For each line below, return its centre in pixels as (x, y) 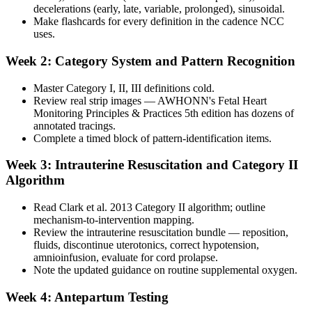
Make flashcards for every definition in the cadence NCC (159, 22)
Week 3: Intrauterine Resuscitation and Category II (152, 165)
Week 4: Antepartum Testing (87, 297)
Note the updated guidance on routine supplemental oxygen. (165, 270)
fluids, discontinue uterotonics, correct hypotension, (146, 245)
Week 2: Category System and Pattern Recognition (150, 61)
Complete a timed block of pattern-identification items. (153, 138)
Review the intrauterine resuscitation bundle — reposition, (161, 233)
